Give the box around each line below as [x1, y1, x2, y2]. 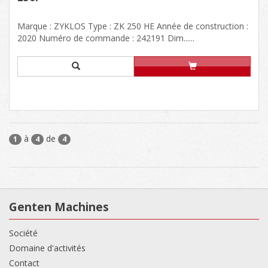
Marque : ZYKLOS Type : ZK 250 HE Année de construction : [17, 20, 248, 32]
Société [9, 227, 38, 239]
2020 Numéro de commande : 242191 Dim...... [17, 32, 194, 44]
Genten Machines [9, 199, 109, 215]
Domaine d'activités [9, 242, 86, 254]
